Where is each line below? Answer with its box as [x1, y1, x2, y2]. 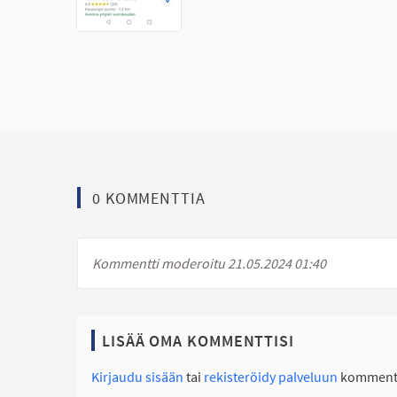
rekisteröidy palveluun [204, 367, 338, 385]
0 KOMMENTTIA [91, 187, 206, 208]
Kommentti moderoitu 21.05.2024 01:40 [92, 253, 326, 272]
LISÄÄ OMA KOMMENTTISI [102, 330, 294, 351]
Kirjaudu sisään [91, 367, 183, 385]
